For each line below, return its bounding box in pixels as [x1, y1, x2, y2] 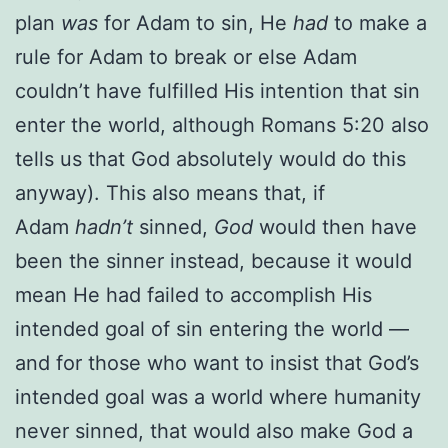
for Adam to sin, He [98, 10, 293, 35]
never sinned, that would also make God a [15, 418, 413, 443]
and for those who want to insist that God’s [15, 350, 419, 375]
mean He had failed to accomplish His [15, 282, 372, 307]
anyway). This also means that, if [15, 180, 325, 205]
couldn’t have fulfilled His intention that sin [15, 78, 420, 103]
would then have [253, 214, 417, 239]
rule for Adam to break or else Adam [15, 44, 357, 69]
